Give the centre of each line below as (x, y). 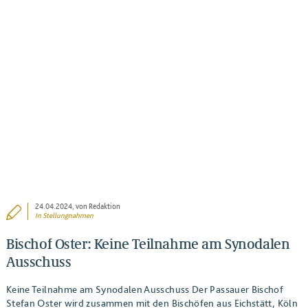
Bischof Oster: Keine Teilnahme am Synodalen (148, 243)
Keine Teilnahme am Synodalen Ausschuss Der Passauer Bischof (145, 289)
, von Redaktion (97, 207)
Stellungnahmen (68, 216)
